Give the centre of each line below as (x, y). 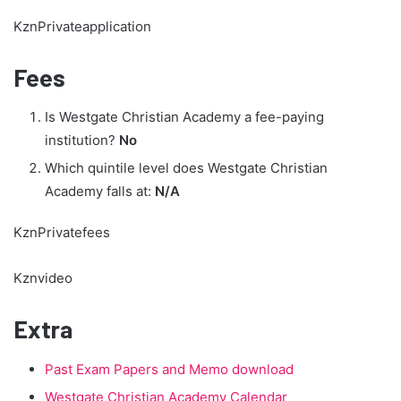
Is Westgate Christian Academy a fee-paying (184, 117)
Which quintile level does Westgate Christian (186, 168)
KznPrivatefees (62, 233)
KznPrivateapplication (82, 26)
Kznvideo (43, 278)
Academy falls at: (100, 192)
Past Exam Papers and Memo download (169, 369)
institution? (82, 141)
